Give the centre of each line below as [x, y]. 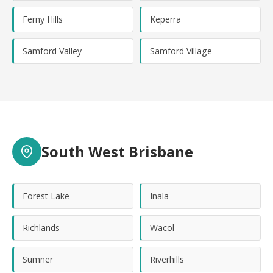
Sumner [38, 259]
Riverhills [167, 259]
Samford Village [181, 51]
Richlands [41, 228]
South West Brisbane [117, 151]
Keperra [165, 19]
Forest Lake [46, 196]
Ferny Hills [43, 19]
